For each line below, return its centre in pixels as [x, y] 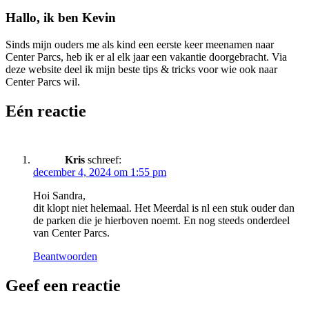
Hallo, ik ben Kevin [61, 18]
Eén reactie [46, 111]
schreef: [104, 159]
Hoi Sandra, [59, 195]
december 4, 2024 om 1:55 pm [100, 172]
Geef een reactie [63, 285]
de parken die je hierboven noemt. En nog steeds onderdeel [161, 220]
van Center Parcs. [71, 232]
